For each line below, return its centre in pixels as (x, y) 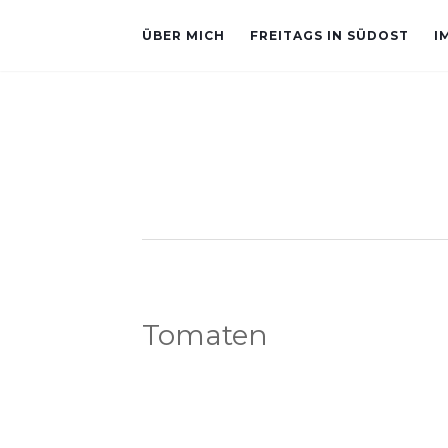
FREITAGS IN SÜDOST (329, 35)
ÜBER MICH (183, 35)
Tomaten (205, 335)
